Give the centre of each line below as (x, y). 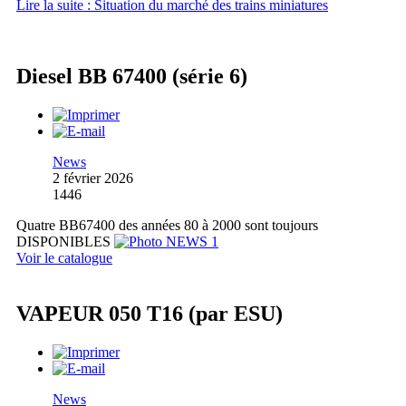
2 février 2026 (93, 178)
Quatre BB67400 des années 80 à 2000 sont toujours (167, 225)
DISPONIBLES (65, 241)
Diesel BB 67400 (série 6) (132, 76)
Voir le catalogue (64, 257)
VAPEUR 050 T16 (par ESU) (150, 314)
